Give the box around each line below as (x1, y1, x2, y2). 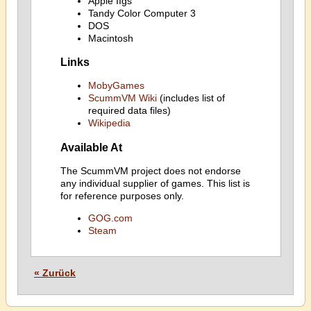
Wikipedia (87, 117, 131, 129)
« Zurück (34, 267, 76, 278)
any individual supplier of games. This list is (60, 178, 250, 189)
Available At (60, 140, 122, 153)
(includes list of (156, 92, 225, 104)
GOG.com (87, 212, 133, 224)
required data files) (87, 105, 171, 117)
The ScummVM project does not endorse (60, 165, 241, 176)
